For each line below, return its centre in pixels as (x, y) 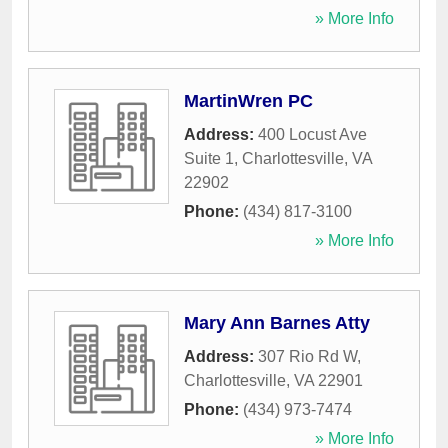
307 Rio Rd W (307, 357)
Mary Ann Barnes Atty (277, 323)
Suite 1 (209, 159)
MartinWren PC (248, 101)
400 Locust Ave (312, 135)
